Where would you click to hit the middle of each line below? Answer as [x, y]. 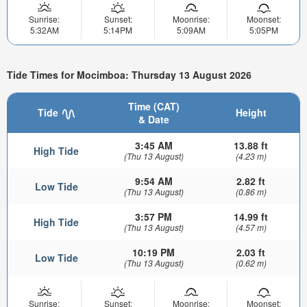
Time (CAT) [153, 107]
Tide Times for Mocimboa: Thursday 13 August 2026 [129, 74]
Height [251, 113]
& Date [153, 120]
